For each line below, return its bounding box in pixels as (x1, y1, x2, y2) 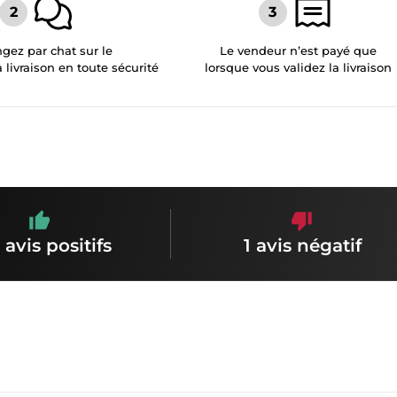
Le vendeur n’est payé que (220, 43, 378, 58)
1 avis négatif (243, 235, 362, 256)
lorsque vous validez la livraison (205, 59, 393, 74)
